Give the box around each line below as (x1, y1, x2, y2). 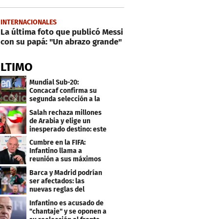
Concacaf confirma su (29, 86, 97, 95)
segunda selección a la (29, 94, 101, 103)
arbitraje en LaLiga (29, 194, 89, 202)
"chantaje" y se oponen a (29, 207, 107, 216)
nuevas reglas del (29, 185, 85, 194)
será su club (29, 133, 67, 142)
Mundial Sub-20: (29, 78, 79, 87)
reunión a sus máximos (29, 155, 102, 164)
